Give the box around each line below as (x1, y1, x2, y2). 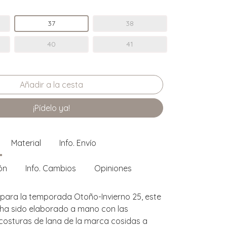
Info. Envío (59, 137, 96, 148)
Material (11, 137, 41, 148)
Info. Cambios (25, 163, 76, 173)
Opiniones (94, 163, 132, 173)
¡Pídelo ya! (33, 102, 70, 113)
